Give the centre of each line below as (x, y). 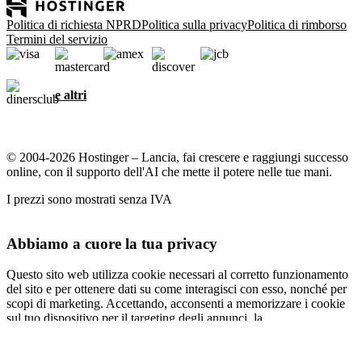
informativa (318, 333)
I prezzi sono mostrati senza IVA (89, 199)
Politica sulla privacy (194, 25)
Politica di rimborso (297, 25)
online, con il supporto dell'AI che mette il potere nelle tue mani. (169, 172)
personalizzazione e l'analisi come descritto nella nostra (147, 333)
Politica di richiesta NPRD (74, 25)
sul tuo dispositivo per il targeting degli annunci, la (135, 318)
